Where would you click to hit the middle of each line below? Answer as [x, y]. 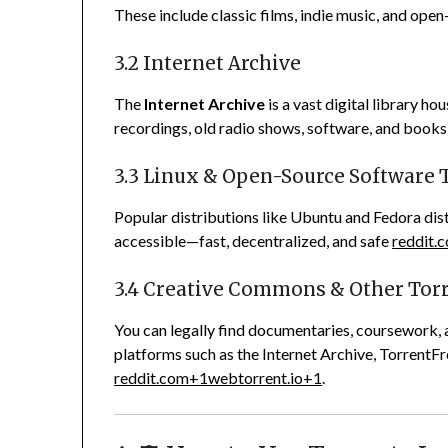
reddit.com [152, 378]
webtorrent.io [256, 378]
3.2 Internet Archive [208, 64]
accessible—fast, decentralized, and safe [252, 241]
